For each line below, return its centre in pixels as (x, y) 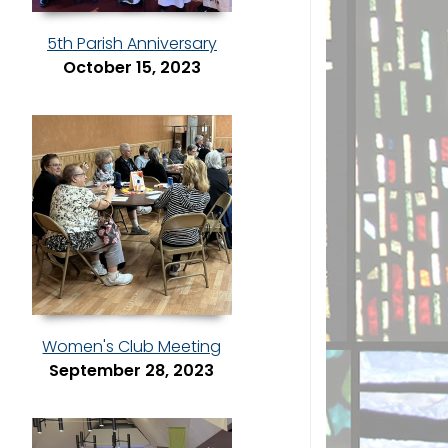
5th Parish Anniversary (131, 44)
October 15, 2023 (131, 68)
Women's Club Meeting (132, 347)
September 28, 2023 (132, 371)
